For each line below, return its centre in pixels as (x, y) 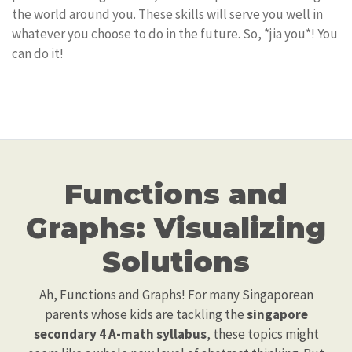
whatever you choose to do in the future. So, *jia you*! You (175, 34)
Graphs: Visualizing (176, 228)
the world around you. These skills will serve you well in (167, 14)
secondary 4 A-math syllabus (120, 334)
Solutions (176, 262)
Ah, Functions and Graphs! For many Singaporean (176, 295)
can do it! (38, 53)
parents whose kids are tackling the (145, 314)
